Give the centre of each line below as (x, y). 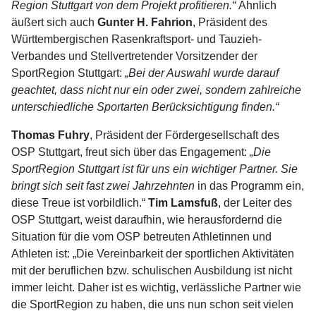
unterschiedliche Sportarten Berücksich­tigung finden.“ (145, 107)
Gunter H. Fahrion (145, 22)
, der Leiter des (255, 203)
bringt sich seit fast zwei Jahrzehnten (104, 186)
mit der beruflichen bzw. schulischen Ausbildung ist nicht (152, 271)
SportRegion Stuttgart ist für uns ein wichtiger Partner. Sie (154, 169)
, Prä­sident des (230, 22)
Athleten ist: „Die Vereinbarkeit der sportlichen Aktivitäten (153, 254)
